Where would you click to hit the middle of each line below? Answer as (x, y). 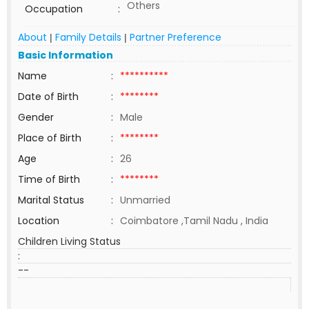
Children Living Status (69, 241)
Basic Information (66, 55)
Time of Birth (49, 179)
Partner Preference (176, 37)
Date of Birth (48, 97)
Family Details (88, 37)
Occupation (54, 9)
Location (39, 221)
